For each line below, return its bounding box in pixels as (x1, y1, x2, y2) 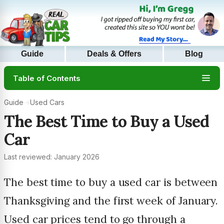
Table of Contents (13, 73, 80, 83)
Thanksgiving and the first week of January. (4, 194, 218, 208)
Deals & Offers (87, 49, 141, 58)
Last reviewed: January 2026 (4, 152, 99, 161)
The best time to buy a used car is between (4, 175, 218, 189)
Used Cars (30, 98, 64, 107)
